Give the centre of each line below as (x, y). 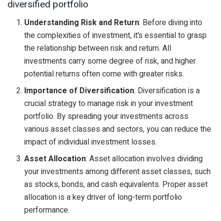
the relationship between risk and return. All (98, 48)
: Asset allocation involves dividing (145, 159)
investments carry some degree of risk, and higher (110, 61)
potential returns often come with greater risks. (104, 74)
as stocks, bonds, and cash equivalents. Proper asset (116, 184)
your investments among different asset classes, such (118, 171)
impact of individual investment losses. (91, 142)
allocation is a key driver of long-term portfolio (103, 197)
